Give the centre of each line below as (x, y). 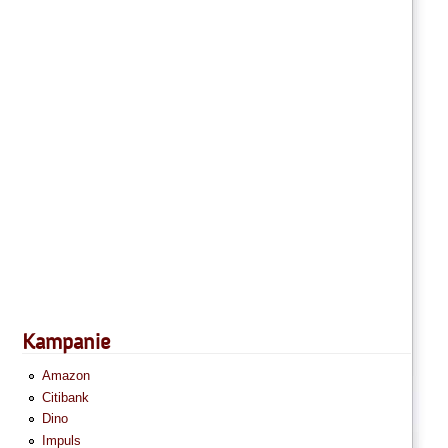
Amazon (65, 376)
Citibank (65, 397)
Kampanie (67, 342)
